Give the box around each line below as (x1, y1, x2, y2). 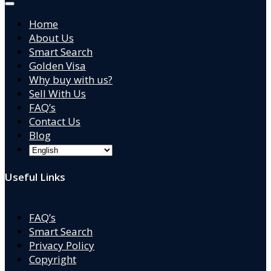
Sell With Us (29, 87, 86, 101)
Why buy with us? (29, 73, 113, 87)
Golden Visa (29, 59, 86, 73)
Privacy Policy (29, 238, 94, 252)
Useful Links (5, 169, 65, 184)
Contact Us (29, 114, 80, 129)
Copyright (29, 252, 76, 266)
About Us (29, 31, 74, 45)
